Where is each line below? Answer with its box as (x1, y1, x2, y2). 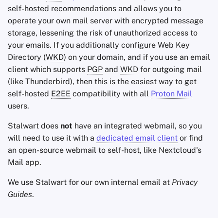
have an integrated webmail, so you (73, 121, 202, 130)
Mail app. (8, 158, 41, 167)
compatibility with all (71, 89, 151, 98)
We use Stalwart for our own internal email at (8, 178, 172, 187)
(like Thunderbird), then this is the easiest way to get (8, 77, 197, 86)
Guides (8, 190, 32, 199)
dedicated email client (96, 133, 178, 143)
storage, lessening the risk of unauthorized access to (8, 28, 198, 37)
